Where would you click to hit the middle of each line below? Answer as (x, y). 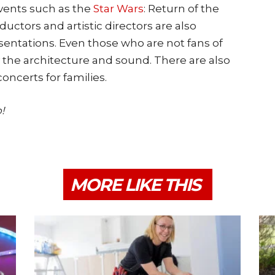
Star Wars (117, 8)
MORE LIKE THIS (135, 184)
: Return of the (181, 8)
